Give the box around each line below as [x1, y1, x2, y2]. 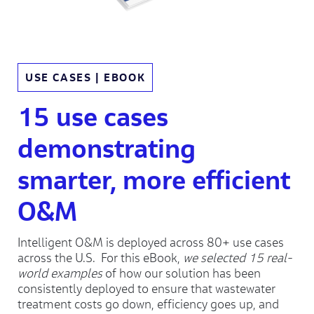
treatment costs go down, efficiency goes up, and [18, 296, 279, 311]
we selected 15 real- [183, 250, 292, 265]
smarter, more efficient [18, 163, 290, 196]
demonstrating [18, 131, 196, 164]
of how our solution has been [102, 266, 261, 280]
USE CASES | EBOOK [25, 70, 146, 84]
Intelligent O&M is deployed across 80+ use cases [18, 235, 284, 250]
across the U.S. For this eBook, [18, 250, 183, 265]
